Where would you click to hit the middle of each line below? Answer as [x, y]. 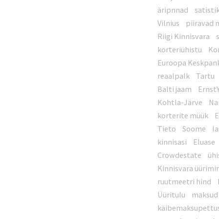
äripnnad [173, 10]
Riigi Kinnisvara [184, 36]
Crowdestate [180, 155]
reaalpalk [174, 76]
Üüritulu [172, 195]
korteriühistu [180, 49]
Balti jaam [175, 89]
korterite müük [183, 115]
